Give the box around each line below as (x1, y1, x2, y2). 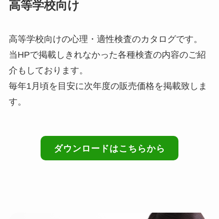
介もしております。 (8, 66, 88, 76)
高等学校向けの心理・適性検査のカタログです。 (8, 34, 202, 44)
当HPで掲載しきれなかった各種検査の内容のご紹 (8, 50, 206, 60)
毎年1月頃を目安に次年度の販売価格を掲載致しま (8, 81, 207, 91)
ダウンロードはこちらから (53, 144, 165, 154)
